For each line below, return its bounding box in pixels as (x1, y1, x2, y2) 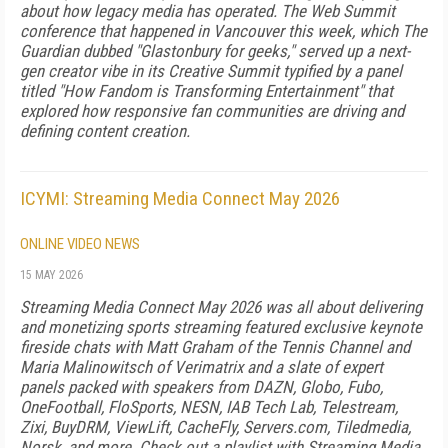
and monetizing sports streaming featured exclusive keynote (20, 317, 422, 337)
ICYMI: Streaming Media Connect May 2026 (20, 187, 340, 210)
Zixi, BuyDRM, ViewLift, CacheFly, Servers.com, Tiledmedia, (20, 417, 411, 437)
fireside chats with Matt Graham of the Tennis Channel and (20, 337, 410, 357)
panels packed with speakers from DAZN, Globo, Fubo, (20, 377, 383, 397)
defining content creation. (20, 121, 190, 141)
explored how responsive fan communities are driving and (20, 101, 404, 121)
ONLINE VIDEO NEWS (20, 235, 140, 253)
